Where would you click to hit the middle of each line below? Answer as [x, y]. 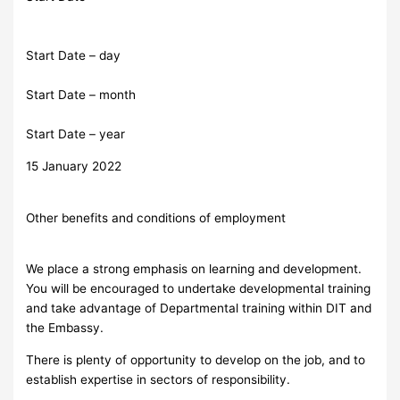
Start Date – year [76, 134]
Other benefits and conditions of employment [156, 217]
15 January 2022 [74, 167]
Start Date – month [81, 95]
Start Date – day [74, 56]
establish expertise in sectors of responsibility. [158, 380]
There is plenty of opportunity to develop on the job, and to [196, 360]
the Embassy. [67, 328]
